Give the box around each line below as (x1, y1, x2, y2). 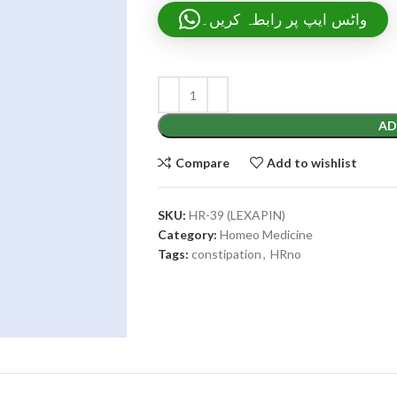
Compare (175, 154, 230, 170)
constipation (191, 246, 261, 261)
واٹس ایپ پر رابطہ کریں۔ (199, 10, 367, 28)
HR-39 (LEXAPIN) (188, 207, 285, 222)
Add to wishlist (267, 154, 358, 170)
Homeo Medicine (219, 227, 313, 242)
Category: (157, 227, 217, 242)
